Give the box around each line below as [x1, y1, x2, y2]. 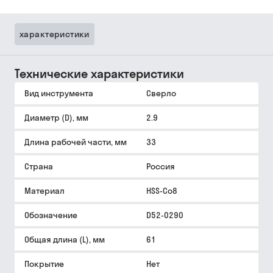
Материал [24, 185, 65, 196]
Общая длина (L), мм [24, 234, 105, 245]
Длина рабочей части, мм [24, 136, 127, 147]
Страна [24, 161, 53, 172]
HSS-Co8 [146, 185, 177, 196]
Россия [146, 161, 175, 172]
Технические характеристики [15, 66, 184, 81]
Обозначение [24, 210, 77, 221]
